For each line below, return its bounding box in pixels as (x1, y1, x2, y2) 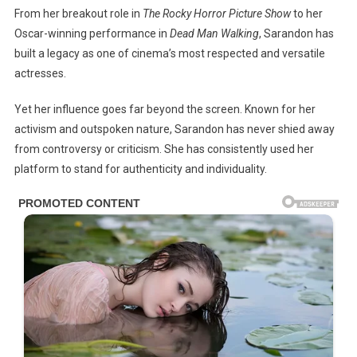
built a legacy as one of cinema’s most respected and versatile (14, 46, 325, 60)
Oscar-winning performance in (14, 26, 170, 40)
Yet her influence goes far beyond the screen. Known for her (14, 102, 316, 116)
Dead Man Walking (169, 26, 259, 40)
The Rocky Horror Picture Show (142, 6, 291, 20)
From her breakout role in (14, 6, 143, 20)
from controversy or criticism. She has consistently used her (14, 142, 314, 155)
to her (290, 6, 323, 20)
